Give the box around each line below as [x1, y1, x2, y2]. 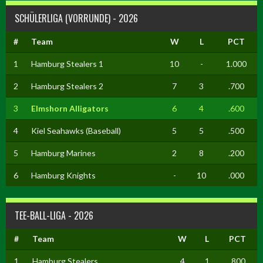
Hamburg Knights [31, 170, 96, 181]
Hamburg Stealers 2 [31, 81, 103, 92]
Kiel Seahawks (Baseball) [31, 126, 121, 136]
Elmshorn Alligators [31, 103, 109, 114]
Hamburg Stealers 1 [31, 59, 103, 69]
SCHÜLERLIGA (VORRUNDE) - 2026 [15, 11, 138, 26]
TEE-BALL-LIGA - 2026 [15, 208, 93, 223]
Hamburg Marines [31, 148, 96, 159]
